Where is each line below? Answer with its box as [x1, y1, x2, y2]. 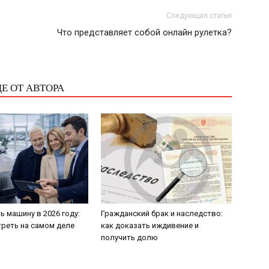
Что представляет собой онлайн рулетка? [57, 27, 232, 38]
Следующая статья [166, 11, 232, 20]
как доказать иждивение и [101, 221, 199, 230]
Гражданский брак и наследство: [101, 209, 223, 218]
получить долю [101, 233, 158, 242]
